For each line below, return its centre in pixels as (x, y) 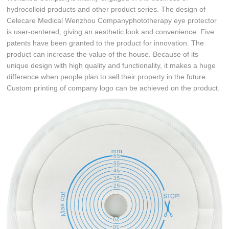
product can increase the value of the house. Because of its (103, 54)
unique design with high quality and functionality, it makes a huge (111, 65)
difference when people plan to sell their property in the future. (107, 76)
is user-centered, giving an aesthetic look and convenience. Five (111, 31)
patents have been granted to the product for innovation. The (106, 43)
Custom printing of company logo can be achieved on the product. (113, 88)
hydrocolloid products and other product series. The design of (106, 9)
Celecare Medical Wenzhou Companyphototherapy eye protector (112, 20)
